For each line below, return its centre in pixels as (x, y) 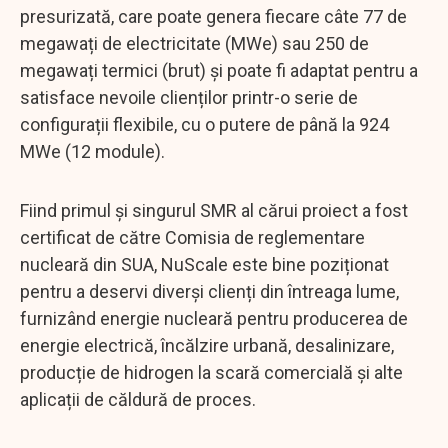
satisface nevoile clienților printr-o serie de (189, 97)
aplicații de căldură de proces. (138, 399)
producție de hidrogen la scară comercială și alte (211, 372)
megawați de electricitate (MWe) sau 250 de (194, 43)
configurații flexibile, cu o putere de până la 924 (204, 124)
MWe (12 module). (94, 151)
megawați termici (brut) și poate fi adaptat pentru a (219, 70)
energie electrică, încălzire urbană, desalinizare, (207, 345)
